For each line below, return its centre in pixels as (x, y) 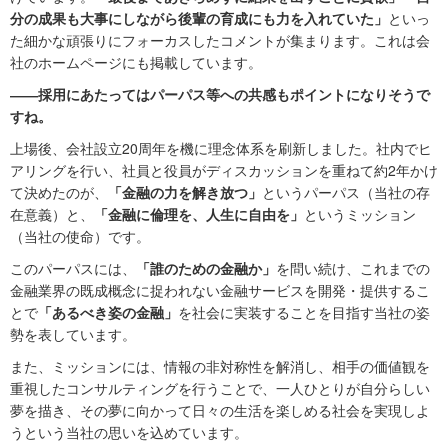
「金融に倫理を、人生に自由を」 (199, 214)
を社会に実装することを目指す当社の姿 (304, 312)
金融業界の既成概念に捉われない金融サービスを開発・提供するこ (220, 290)
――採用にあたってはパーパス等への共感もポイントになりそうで (220, 94)
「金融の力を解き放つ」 (185, 192)
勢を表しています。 (73, 334)
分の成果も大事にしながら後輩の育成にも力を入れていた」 (199, 18)
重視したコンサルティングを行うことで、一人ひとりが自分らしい (220, 388)
